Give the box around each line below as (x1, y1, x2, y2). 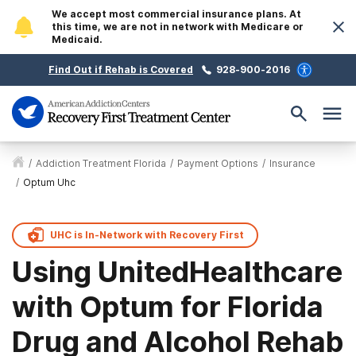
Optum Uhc (23, 176, 75, 188)
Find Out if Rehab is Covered (48, 64, 193, 75)
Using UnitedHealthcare (12, 254, 342, 289)
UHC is (50, 229, 85, 241)
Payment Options (177, 157, 258, 169)
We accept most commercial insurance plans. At (52, 8, 301, 20)
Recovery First (169, 229, 244, 241)
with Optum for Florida (12, 289, 323, 324)
